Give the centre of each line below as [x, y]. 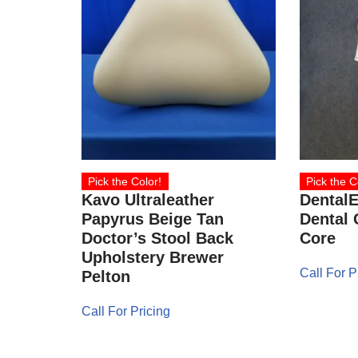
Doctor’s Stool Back [157, 239]
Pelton [106, 277]
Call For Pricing [126, 312]
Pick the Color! [125, 182]
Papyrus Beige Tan [153, 219]
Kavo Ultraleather [148, 200]
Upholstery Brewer [153, 258]
